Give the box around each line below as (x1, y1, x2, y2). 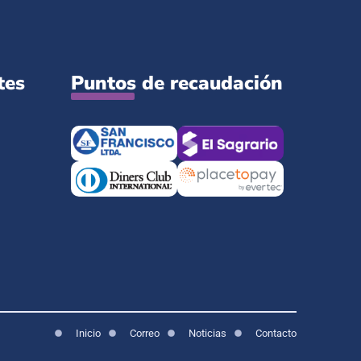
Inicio (76, 326, 102, 339)
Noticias (189, 326, 227, 339)
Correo (130, 326, 160, 339)
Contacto (255, 326, 297, 339)
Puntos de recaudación (71, 70, 283, 97)
